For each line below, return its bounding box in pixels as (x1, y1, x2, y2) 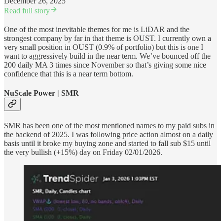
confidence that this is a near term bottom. (4, 69, 133, 78)
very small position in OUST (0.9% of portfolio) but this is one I (4, 42, 203, 51)
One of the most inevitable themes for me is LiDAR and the (4, 25, 189, 34)
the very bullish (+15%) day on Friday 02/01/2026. (4, 148, 162, 157)
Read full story (4, 6, 50, 15)
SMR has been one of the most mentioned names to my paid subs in (4, 121, 215, 130)
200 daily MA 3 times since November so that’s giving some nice (4, 60, 206, 69)
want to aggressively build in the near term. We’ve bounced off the (4, 51, 211, 60)
